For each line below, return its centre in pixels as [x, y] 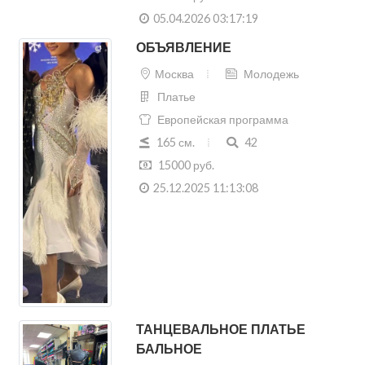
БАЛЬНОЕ [169, 349]
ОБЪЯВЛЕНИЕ [183, 47]
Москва [174, 73]
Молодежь [270, 73]
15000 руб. [185, 165]
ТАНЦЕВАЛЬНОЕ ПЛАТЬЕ [220, 329]
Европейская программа [221, 119]
